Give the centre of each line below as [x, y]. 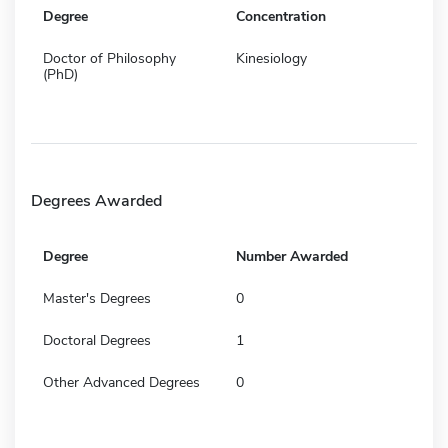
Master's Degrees [97, 298]
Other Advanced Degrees [121, 382]
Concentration [281, 16]
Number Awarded [292, 256]
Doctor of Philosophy [109, 58]
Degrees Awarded [96, 200]
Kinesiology [271, 58]
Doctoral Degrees [97, 340]
